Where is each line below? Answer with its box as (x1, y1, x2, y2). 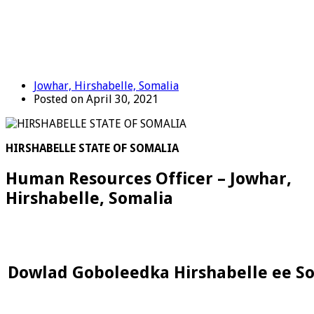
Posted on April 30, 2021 (34, 92, 158, 106)
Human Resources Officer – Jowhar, (6, 168, 292, 189)
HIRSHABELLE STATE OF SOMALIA (6, 141, 179, 155)
